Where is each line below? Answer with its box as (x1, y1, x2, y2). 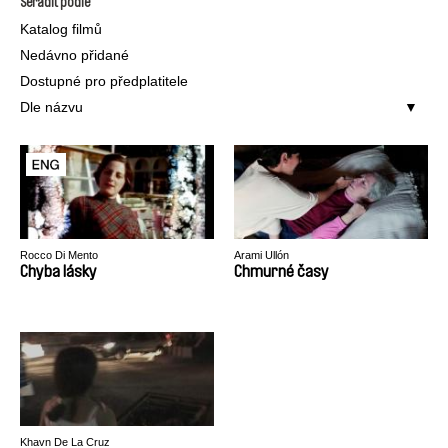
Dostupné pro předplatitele (20, 73, 188, 89)
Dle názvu (20, 99, 83, 115)
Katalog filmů (20, 21, 102, 37)
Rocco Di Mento (20, 249, 98, 261)
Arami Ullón (234, 249, 289, 261)
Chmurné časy (234, 263, 329, 280)
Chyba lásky (20, 263, 97, 280)
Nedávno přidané (20, 47, 129, 63)
